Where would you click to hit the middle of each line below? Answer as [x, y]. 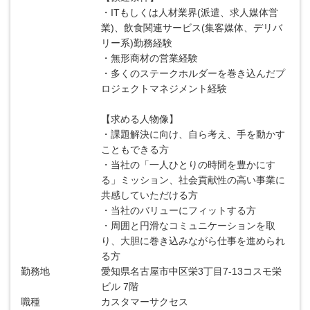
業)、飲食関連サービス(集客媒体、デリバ [192, 28]
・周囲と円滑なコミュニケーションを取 [189, 226]
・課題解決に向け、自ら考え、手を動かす [193, 134]
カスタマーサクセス [145, 302]
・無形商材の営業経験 [150, 58]
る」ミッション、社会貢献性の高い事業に [193, 180]
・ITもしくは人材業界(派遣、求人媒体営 [190, 12]
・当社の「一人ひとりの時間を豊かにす [189, 165]
